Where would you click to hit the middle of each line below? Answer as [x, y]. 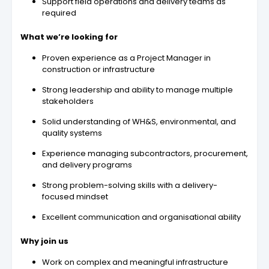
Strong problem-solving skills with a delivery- [130, 186]
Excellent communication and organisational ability [141, 217]
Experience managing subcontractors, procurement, [145, 154]
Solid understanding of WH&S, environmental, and [139, 122]
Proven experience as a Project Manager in [126, 58]
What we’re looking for [69, 37]
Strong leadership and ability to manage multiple [138, 90]
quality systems [72, 133]
